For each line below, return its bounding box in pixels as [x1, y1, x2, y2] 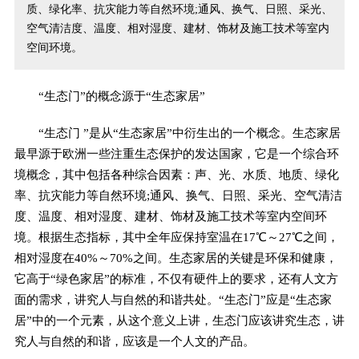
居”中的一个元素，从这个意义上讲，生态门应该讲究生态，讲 [14, 313, 345, 327]
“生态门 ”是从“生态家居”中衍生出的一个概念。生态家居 [14, 125, 341, 139]
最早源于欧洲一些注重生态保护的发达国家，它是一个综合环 [14, 146, 339, 160]
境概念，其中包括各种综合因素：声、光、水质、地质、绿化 [14, 167, 339, 181]
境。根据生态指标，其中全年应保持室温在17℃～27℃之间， [14, 229, 339, 244]
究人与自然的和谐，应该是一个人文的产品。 [14, 333, 255, 348]
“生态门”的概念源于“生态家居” [14, 88, 205, 103]
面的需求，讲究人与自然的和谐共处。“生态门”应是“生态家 [14, 292, 332, 306]
